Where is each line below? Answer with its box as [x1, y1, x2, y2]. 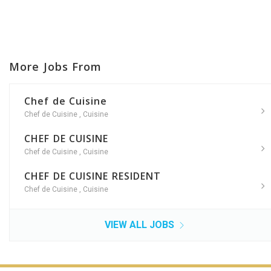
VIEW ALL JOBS [104, 219, 177, 231]
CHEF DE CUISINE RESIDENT [24, 169, 162, 183]
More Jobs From [9, 59, 102, 74]
